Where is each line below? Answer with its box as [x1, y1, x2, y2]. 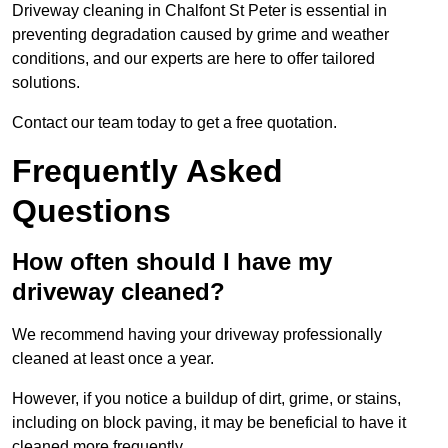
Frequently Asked [12, 153, 283, 190]
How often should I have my [12, 248, 332, 276]
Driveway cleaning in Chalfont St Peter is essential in [12, 2, 387, 20]
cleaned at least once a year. [12, 350, 214, 368]
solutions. [12, 74, 80, 92]
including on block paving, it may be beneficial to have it [12, 414, 406, 432]
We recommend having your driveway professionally [12, 326, 382, 344]
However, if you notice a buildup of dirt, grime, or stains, [12, 390, 401, 408]
